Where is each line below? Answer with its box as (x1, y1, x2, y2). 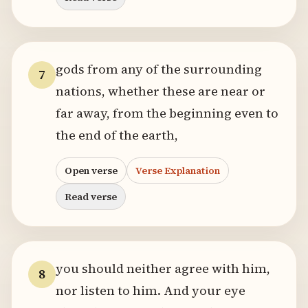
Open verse (65, 164, 118, 177)
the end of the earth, (56, 126, 178, 144)
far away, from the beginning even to (56, 104, 278, 122)
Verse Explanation (135, 164, 220, 177)
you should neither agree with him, (56, 260, 270, 277)
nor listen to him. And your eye (56, 282, 245, 299)
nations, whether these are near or (56, 82, 265, 100)
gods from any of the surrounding (56, 60, 262, 78)
